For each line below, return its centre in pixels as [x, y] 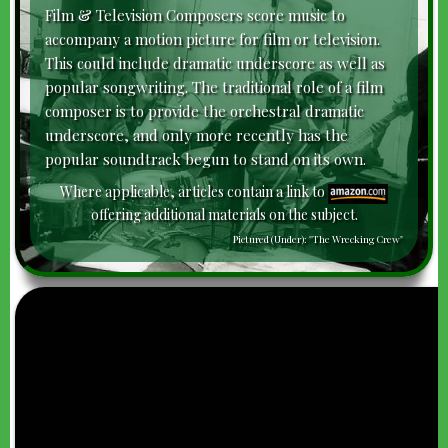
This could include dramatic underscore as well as [215, 63]
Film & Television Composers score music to [195, 15]
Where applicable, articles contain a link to [194, 192]
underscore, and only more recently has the [196, 135]
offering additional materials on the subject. [224, 214]
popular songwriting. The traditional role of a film [214, 87]
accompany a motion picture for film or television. [212, 39]
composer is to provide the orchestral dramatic [204, 111]
